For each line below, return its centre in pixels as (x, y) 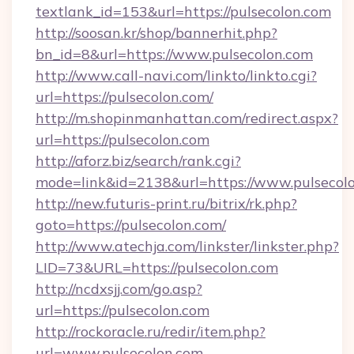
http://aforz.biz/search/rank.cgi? (138, 161)
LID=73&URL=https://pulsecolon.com (157, 267)
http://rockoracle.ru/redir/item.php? (151, 331)
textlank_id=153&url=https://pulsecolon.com (183, 11)
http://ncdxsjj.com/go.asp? (119, 289)
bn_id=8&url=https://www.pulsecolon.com (174, 54)
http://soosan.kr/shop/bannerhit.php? (156, 33)
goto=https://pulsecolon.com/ (131, 225)
